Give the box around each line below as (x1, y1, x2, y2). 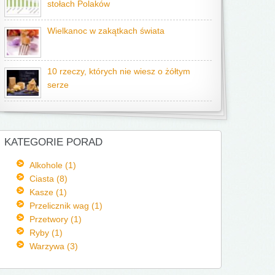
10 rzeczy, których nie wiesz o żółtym (47, 67, 190, 76)
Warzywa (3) (29, 241, 78, 251)
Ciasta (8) (29, 174, 68, 184)
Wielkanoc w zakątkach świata (47, 26, 165, 36)
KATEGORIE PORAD (4, 136, 103, 148)
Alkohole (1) (29, 160, 76, 170)
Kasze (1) (29, 187, 67, 197)
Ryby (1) (29, 228, 63, 238)
